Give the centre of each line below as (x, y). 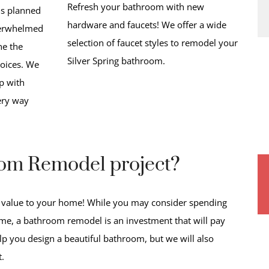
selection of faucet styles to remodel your (153, 42)
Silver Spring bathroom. (116, 60)
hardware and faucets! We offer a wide (147, 24)
